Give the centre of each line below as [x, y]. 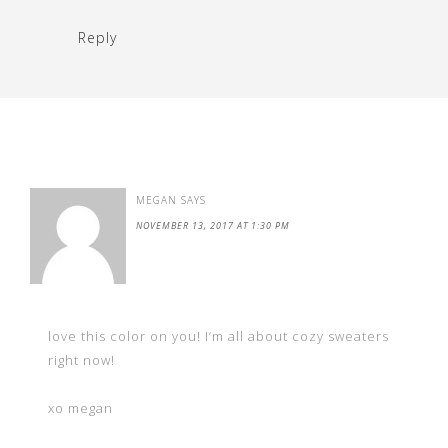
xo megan [80, 407]
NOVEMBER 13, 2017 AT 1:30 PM [213, 225]
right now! [81, 359]
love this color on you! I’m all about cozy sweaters [218, 335]
